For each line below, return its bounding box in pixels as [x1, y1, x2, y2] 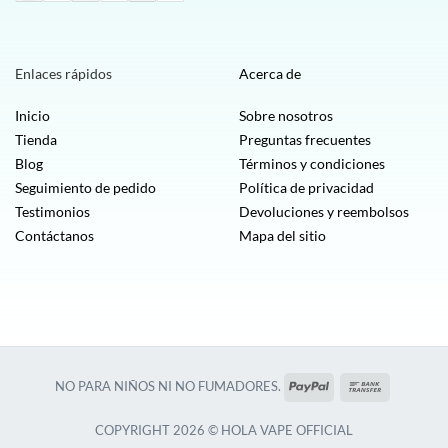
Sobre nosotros [239, 107, 333, 125]
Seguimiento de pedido [15, 179, 156, 197]
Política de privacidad [239, 179, 374, 197]
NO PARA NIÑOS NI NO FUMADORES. [55, 377, 281, 394]
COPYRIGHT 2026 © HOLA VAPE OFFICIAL [95, 421, 353, 438]
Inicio [15, 107, 50, 125]
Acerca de [239, 64, 301, 82]
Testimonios [15, 203, 90, 221]
